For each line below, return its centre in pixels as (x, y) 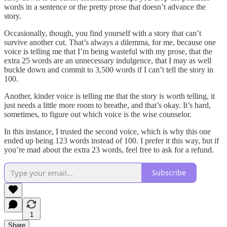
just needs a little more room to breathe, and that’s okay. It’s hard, (107, 105)
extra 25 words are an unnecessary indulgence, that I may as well (108, 60)
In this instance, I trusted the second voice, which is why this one (107, 131)
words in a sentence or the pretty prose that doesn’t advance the (105, 7)
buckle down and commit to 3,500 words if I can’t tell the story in (109, 69)
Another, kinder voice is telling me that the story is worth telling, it (109, 96)
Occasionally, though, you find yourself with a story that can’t (103, 33)
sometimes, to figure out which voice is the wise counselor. (98, 114)
